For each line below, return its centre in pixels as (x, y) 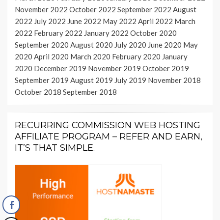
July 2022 (50, 21)
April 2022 (155, 21)
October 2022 (93, 10)
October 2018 (38, 92)
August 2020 (92, 45)
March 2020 (90, 57)
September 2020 (42, 45)
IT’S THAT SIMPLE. (55, 148)
